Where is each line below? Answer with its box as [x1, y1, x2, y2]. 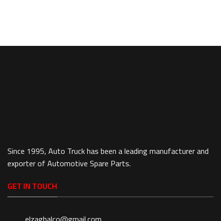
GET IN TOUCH [7, 179, 57, 194]
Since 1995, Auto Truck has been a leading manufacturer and [7, 144, 209, 159]
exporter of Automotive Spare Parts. [7, 156, 131, 171]
